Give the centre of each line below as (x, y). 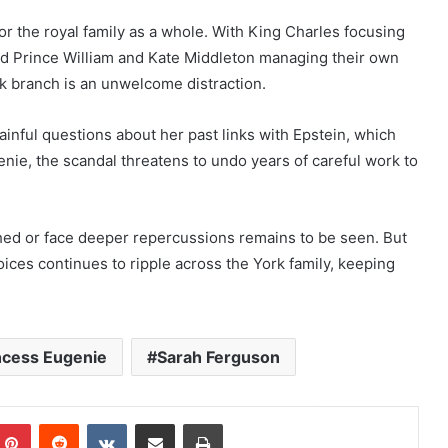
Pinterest (58, 422)
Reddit (98, 422)
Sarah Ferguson (218, 356)
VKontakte (158, 422)
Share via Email (190, 422)
